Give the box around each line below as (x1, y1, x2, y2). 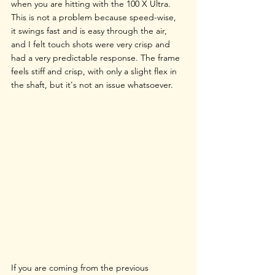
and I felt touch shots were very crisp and (11, 39, 172, 50)
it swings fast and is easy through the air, (11, 25, 169, 37)
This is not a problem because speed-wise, (11, 12, 179, 23)
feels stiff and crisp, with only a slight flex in (11, 66, 179, 77)
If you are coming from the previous (11, 262, 151, 274)
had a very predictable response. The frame (11, 52, 182, 64)
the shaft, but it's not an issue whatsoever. (11, 79, 173, 91)
